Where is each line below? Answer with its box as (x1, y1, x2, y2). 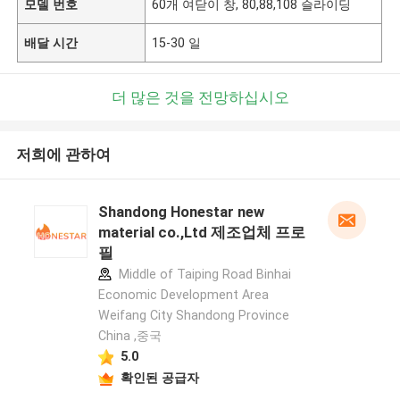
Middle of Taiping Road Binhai (114, 267, 291, 282)
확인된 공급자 (120, 370, 199, 385)
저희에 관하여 (15, 146, 111, 164)
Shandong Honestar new (97, 203, 264, 221)
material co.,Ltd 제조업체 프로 (97, 223, 305, 242)
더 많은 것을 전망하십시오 (111, 87, 289, 106)
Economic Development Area (97, 287, 269, 303)
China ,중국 (97, 329, 162, 344)
